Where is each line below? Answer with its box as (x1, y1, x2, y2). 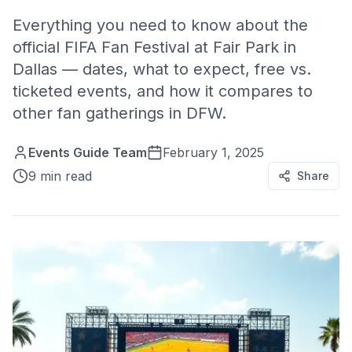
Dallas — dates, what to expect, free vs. (13, 60, 311, 79)
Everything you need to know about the (13, 16, 308, 35)
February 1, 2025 (163, 145, 264, 160)
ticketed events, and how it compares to (13, 82, 313, 101)
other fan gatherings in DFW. (13, 104, 226, 123)
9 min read (28, 168, 92, 184)
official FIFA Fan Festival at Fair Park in (13, 38, 296, 57)
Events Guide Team (28, 145, 147, 160)
